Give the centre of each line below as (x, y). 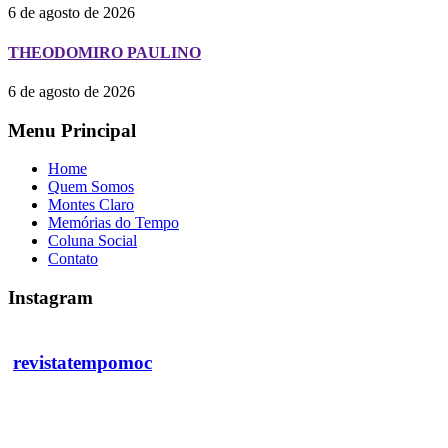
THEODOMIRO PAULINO (104, 52)
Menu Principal (72, 130)
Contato (73, 259)
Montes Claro (91, 205)
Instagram (50, 298)
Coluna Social (92, 241)
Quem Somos (91, 187)
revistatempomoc (82, 362)
